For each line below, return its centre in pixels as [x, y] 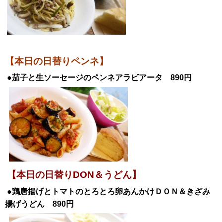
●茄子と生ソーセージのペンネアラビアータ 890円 [99, 78]
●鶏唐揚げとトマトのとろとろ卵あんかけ [81, 191]
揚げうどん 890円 [39, 204]
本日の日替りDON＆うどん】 [79, 175]
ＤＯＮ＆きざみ [182, 191]
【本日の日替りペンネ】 [61, 61]
